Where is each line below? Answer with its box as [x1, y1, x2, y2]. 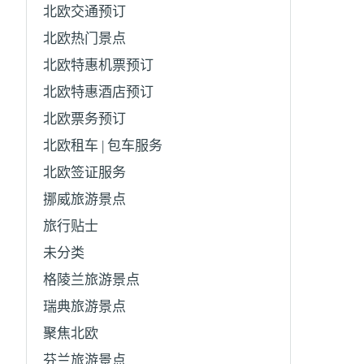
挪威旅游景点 [43, 191, 127, 207]
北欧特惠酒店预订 [43, 84, 154, 100]
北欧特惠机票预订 [43, 57, 154, 73]
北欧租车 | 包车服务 [43, 137, 163, 154]
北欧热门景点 [43, 30, 127, 46]
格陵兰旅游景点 [43, 271, 141, 288]
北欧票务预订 [43, 110, 127, 127]
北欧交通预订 [43, 3, 127, 19]
